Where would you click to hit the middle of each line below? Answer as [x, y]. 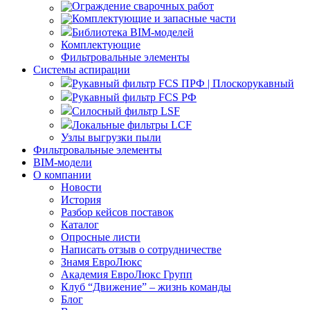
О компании [62, 175]
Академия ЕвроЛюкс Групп [127, 274]
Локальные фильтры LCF [132, 125]
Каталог [80, 225]
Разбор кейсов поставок [117, 212]
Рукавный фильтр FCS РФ [134, 97]
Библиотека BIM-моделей [133, 32]
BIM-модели [63, 162]
